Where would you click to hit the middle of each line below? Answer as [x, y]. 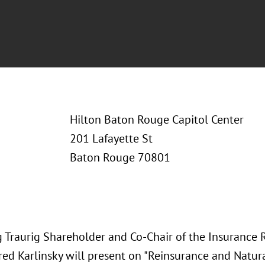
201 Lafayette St [111, 138]
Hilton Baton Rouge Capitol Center [156, 119]
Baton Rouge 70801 [120, 157]
